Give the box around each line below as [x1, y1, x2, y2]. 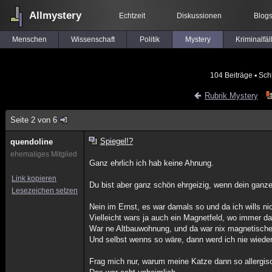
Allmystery [29, 10, 81, 21]
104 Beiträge [210, 71, 253, 79]
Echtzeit [119, 12, 145, 20]
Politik [139, 35, 160, 44]
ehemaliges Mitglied [10, 150, 77, 158]
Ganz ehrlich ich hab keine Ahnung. [89, 158, 214, 168]
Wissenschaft [70, 35, 115, 44]
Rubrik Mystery [204, 91, 258, 100]
